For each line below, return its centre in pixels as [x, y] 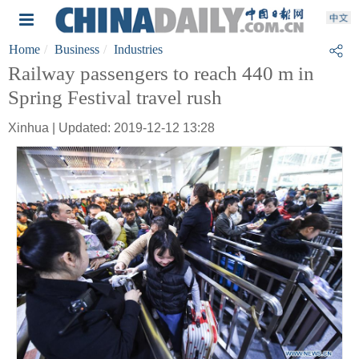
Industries [138, 49]
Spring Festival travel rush [115, 97]
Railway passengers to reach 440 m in [161, 73]
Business [77, 49]
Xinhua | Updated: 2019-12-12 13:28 [111, 128]
